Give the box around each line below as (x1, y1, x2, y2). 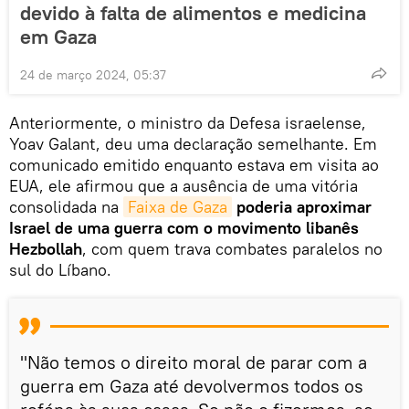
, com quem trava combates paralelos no (82, 237, 383, 259)
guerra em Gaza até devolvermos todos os (20, 373, 363, 397)
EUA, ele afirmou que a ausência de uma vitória (9, 174, 358, 196)
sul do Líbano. (9, 258, 111, 280)
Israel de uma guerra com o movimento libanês (9, 216, 359, 238)
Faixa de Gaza (128, 195, 227, 217)
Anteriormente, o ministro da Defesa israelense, (9, 111, 366, 133)
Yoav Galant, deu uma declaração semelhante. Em (9, 132, 377, 154)
